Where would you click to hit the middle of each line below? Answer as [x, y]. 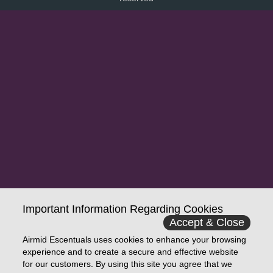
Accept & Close [207, 222]
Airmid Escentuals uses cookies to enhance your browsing [135, 239]
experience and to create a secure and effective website [131, 252]
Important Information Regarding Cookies [123, 209]
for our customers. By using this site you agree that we [128, 264]
